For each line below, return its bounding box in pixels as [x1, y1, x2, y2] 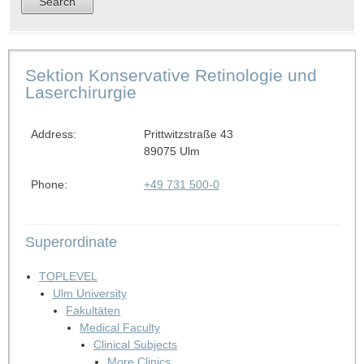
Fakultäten [66, 303, 121, 317]
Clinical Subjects [93, 337, 177, 351]
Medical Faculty [80, 320, 161, 334]
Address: [30, 127, 76, 141]
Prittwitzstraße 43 [143, 127, 233, 141]
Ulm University [52, 286, 127, 300]
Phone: [30, 177, 67, 191]
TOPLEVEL [38, 269, 97, 283]
